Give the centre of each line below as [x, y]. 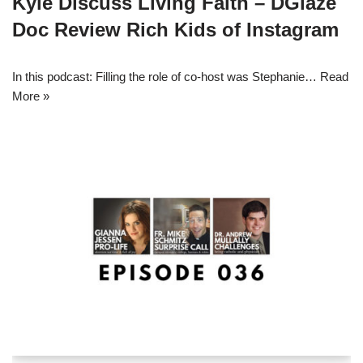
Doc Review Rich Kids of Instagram [175, 29]
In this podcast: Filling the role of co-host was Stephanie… [166, 76]
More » [31, 96]
